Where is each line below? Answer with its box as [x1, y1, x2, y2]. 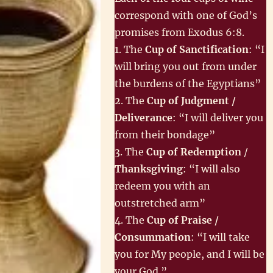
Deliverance [115, 112, 173, 124]
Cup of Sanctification [145, 43, 249, 55]
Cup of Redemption [146, 146, 242, 158]
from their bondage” [115, 129, 216, 141]
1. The [115, 43, 146, 55]
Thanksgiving [115, 163, 183, 175]
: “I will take [191, 231, 250, 243]
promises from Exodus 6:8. [115, 26, 245, 38]
